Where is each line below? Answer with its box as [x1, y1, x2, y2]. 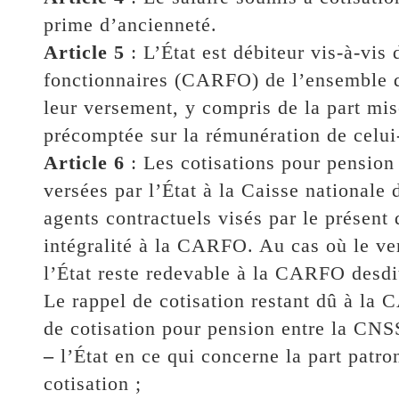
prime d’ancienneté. [43, 12, 217, 36]
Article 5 [43, 40, 125, 63]
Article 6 [43, 151, 125, 174]
